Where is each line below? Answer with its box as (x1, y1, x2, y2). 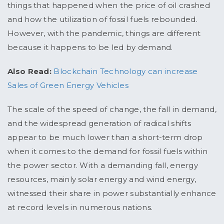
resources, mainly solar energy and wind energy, (7, 174, 196, 184)
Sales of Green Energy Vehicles (7, 80, 129, 90)
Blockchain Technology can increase (53, 66, 198, 76)
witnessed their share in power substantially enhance (7, 188, 216, 198)
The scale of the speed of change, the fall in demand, (7, 104, 216, 114)
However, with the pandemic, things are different (7, 28, 201, 38)
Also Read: (7, 66, 51, 76)
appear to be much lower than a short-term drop (7, 132, 203, 142)
